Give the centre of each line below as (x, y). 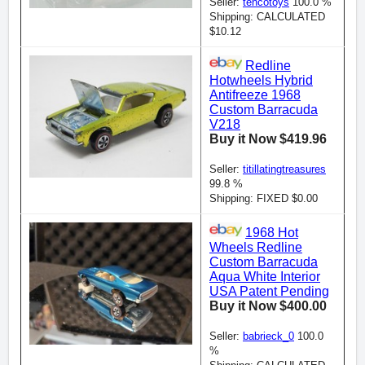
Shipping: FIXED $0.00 (264, 199)
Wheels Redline (256, 248)
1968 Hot (272, 233)
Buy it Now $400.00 (268, 306)
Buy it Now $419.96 (268, 139)
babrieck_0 (268, 336)
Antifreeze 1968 (255, 95)
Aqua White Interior (265, 277)
